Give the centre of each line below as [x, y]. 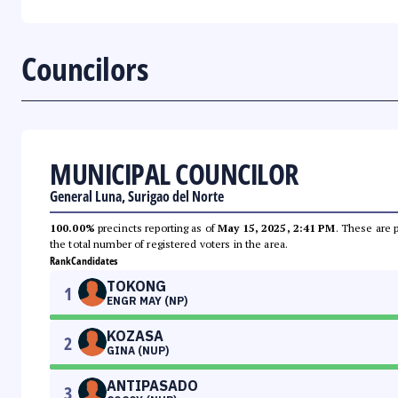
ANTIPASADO [152, 386]
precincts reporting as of [156, 228]
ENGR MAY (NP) [147, 301]
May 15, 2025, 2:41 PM [277, 228]
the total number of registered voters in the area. [169, 244]
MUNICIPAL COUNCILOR [174, 174]
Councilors [84, 69]
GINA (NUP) [138, 351]
